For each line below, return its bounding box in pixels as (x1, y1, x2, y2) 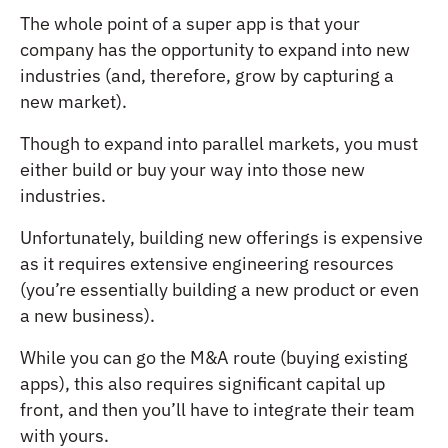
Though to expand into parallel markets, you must (20, 131, 418, 155)
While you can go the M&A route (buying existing (20, 345, 408, 369)
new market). (20, 89, 127, 113)
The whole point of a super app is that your (20, 11, 360, 35)
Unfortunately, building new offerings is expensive (20, 225, 423, 249)
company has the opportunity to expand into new (20, 37, 410, 61)
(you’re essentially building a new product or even (20, 277, 419, 301)
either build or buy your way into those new (20, 157, 365, 181)
